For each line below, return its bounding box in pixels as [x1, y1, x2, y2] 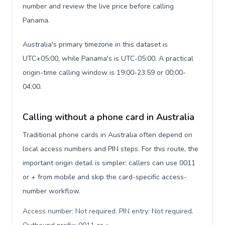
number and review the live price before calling [23, 2, 174, 11]
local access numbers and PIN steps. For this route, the [23, 144, 198, 154]
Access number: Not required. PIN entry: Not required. [23, 206, 193, 216]
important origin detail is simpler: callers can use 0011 [23, 158, 195, 168]
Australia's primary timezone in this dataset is [23, 40, 168, 49]
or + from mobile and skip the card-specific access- [23, 172, 187, 182]
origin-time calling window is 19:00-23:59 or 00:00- [23, 68, 186, 77]
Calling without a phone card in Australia [23, 111, 194, 123]
